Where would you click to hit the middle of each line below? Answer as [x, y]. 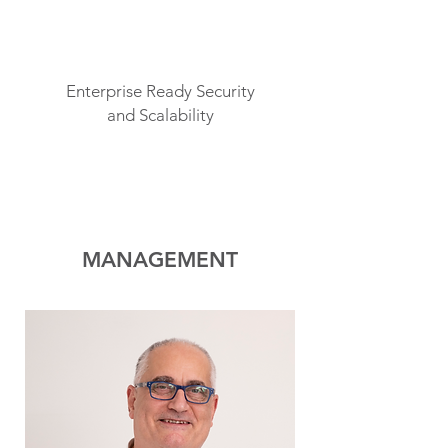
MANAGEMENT [160, 259]
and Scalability [160, 115]
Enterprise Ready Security [160, 91]
